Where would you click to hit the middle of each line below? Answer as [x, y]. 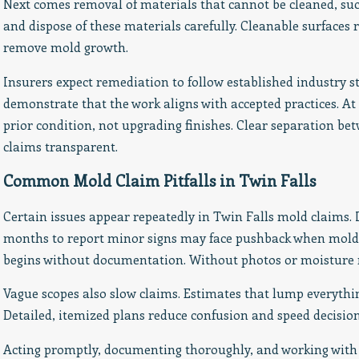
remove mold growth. [65, 47]
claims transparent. [60, 146]
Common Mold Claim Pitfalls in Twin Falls [159, 181]
